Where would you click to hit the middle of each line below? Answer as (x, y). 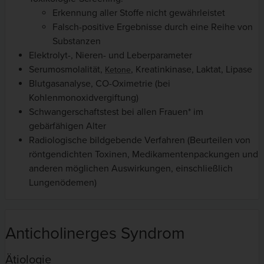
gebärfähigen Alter (67, 126)
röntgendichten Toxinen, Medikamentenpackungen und (143, 155)
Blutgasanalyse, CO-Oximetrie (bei (100, 84)
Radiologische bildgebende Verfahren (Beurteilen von (140, 141)
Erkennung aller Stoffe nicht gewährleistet (139, 13)
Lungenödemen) (63, 183)
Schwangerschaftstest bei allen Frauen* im (116, 112)
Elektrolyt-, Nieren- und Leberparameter (110, 56)
